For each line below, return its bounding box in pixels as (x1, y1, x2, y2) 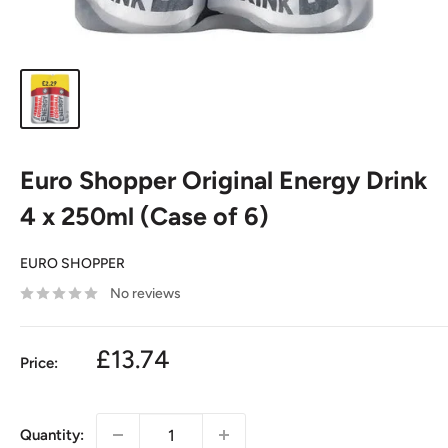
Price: (20, 354, 58, 372)
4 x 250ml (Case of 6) (20, 201, 269, 231)
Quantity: (20, 426, 84, 444)
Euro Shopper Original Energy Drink (20, 165, 427, 195)
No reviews (110, 285, 181, 302)
